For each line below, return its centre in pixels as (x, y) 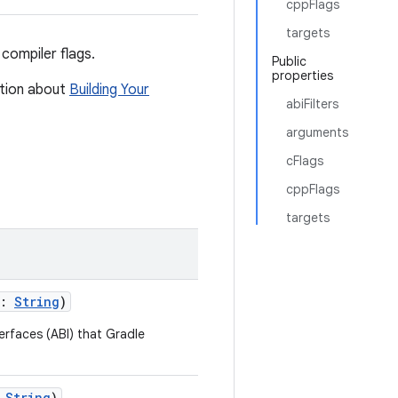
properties (302, 76)
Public (289, 61)
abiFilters (312, 104)
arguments (317, 132)
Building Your (109, 90)
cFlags (305, 161)
